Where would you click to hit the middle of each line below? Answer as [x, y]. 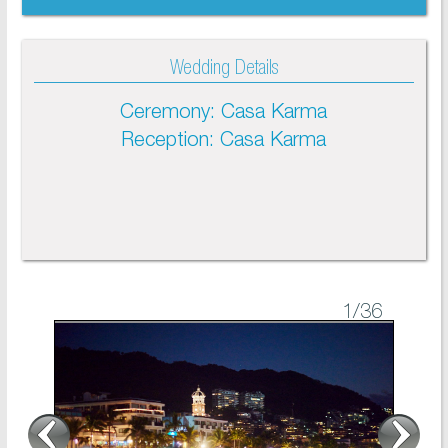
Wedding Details [223, 70]
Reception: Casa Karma [224, 142]
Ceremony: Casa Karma [224, 114]
